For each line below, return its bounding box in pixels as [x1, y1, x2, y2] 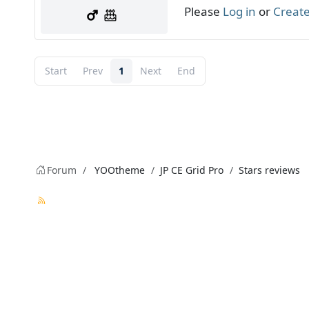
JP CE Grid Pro [160, 163, 223, 177]
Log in [223, 3, 256, 19]
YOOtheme [94, 163, 145, 177]
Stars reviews [239, 163, 300, 177]
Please [184, 3, 223, 19]
